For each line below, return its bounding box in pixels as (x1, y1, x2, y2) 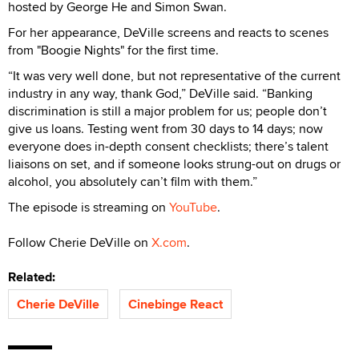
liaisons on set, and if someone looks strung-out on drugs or (8, 154, 341, 173)
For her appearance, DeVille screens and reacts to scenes (8, 22, 329, 42)
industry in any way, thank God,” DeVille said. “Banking (8, 83, 313, 103)
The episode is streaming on (8, 197, 169, 216)
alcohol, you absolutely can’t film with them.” (8, 171, 257, 191)
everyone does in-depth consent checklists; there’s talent (8, 136, 329, 155)
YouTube (169, 197, 217, 216)
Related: (8, 267, 62, 286)
